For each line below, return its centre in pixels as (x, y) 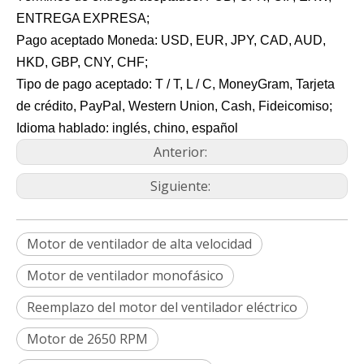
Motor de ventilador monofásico (125, 276)
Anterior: (182, 152)
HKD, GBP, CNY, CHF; (82, 63)
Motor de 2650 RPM (87, 339)
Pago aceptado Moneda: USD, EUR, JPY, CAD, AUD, (171, 41)
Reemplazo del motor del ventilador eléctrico (162, 308)
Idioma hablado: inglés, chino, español (127, 128)
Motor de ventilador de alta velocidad (139, 244)
